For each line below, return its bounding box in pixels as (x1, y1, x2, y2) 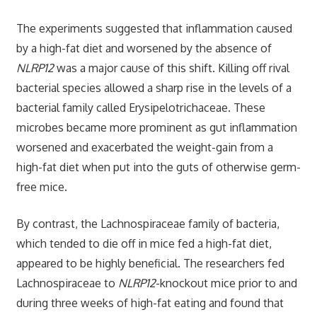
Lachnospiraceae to (16, 275, 118, 290)
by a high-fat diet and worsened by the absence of (16, 40, 272, 55)
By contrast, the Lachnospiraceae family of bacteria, (16, 216, 279, 231)
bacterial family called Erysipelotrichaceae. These (16, 100, 265, 115)
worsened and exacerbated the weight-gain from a (16, 139, 273, 154)
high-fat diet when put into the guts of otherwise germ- (16, 159, 301, 174)
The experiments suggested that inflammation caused (16, 21, 292, 35)
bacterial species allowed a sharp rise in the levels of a (16, 80, 292, 95)
